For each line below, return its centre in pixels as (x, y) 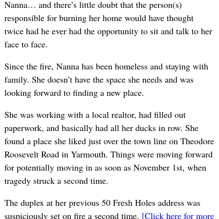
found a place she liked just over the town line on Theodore (109, 141)
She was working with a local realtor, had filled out (95, 115)
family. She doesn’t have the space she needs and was (99, 79)
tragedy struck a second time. (56, 181)
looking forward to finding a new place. (74, 93)
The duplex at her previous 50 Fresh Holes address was (102, 203)
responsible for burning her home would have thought (99, 18)
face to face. (26, 44)
